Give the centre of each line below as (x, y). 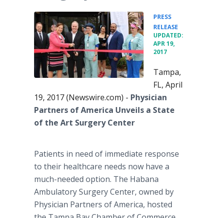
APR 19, (164, 44)
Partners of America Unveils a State (104, 110)
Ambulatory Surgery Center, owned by (104, 192)
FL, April (168, 85)
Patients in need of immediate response (107, 154)
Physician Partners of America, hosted (103, 204)
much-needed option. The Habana (96, 179)
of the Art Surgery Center (84, 123)
